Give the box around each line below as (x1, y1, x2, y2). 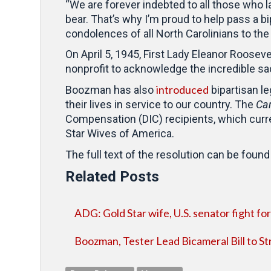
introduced (156, 83, 209, 96)
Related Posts (65, 168, 159, 185)
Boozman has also (65, 83, 156, 96)
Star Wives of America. (65, 127, 177, 140)
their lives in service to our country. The (65, 98, 256, 111)
